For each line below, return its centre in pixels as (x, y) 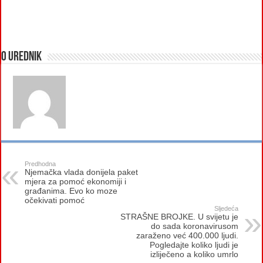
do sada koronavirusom (194, 226)
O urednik (22, 57)
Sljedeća (226, 208)
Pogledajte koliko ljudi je (194, 245)
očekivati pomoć (55, 200)
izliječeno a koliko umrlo (194, 254)
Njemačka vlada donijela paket (82, 172)
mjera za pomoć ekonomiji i (76, 181)
